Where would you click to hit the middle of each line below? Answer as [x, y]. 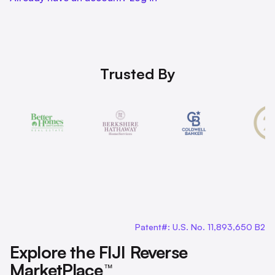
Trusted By [137, 74]
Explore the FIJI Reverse [99, 252]
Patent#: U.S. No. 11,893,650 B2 [200, 227]
